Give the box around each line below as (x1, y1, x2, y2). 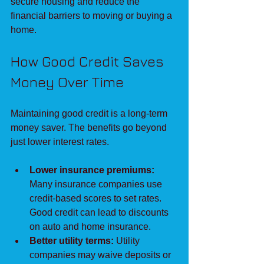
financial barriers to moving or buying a (11, 10, 174, 21)
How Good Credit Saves (11, 52, 167, 70)
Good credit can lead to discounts (29, 207, 171, 217)
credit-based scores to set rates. (29, 193, 164, 203)
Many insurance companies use (29, 179, 164, 189)
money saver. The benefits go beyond (11, 122, 169, 133)
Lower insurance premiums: (29, 164, 154, 175)
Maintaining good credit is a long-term (11, 108, 170, 118)
